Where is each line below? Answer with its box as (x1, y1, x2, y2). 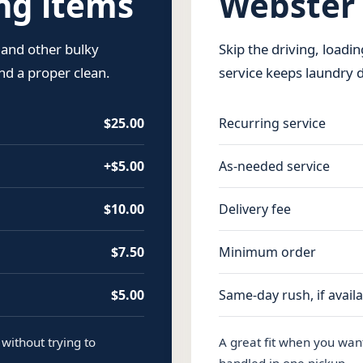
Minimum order (219, 243, 316, 262)
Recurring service (219, 114, 326, 133)
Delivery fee (219, 200, 291, 219)
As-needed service (219, 157, 330, 176)
